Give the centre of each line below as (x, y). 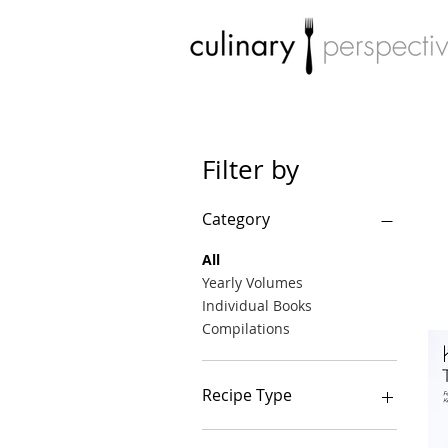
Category (236, 219)
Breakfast (258, 436)
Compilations (246, 329)
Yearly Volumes (252, 283)
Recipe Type (247, 395)
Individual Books (257, 306)
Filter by (250, 170)
